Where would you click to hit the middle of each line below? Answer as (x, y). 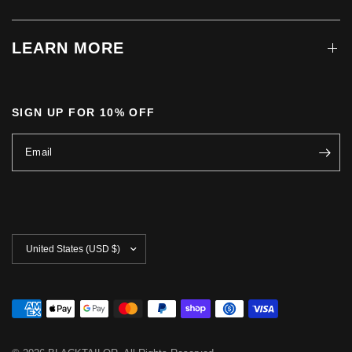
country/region (45, 250)
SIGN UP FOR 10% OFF (84, 113)
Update (28, 239)
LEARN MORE (68, 48)
